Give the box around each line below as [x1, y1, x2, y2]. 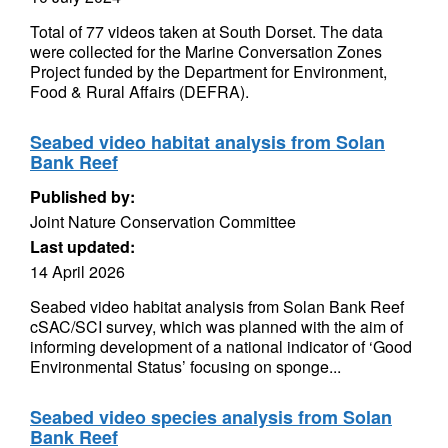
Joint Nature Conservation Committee [30, 210, 296, 233]
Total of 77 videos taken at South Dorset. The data [30, 20, 383, 43]
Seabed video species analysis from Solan [30, 404, 392, 430]
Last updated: [30, 235, 135, 258]
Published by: [30, 185, 135, 208]
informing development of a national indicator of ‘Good [30, 335, 412, 358]
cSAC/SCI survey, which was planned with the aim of [30, 315, 403, 338]
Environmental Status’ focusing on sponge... [30, 355, 341, 378]
